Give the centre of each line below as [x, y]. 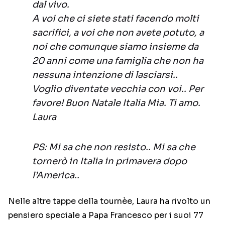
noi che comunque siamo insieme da [115, 47]
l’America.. [56, 176]
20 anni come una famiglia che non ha [118, 61]
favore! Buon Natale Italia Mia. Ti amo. [116, 103]
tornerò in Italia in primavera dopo [109, 161]
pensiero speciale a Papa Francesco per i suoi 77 [106, 215]
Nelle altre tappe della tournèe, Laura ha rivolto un [109, 201]
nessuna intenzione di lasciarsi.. [105, 75]
